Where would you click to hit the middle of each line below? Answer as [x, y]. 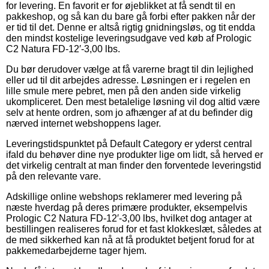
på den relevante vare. [53, 176]
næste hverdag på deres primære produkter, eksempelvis [127, 207]
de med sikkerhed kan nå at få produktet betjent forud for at [130, 240]
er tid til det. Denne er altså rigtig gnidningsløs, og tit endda [131, 27]
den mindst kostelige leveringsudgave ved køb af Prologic [129, 38]
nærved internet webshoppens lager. [83, 123]
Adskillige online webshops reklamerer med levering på [124, 196]
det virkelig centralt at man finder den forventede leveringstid [134, 165]
